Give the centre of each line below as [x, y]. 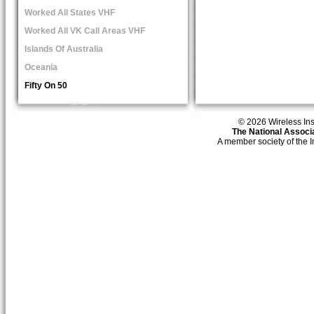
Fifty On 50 [46, 85]
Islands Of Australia [63, 49]
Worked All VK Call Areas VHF [84, 30]
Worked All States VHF [69, 12]
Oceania [41, 67]
